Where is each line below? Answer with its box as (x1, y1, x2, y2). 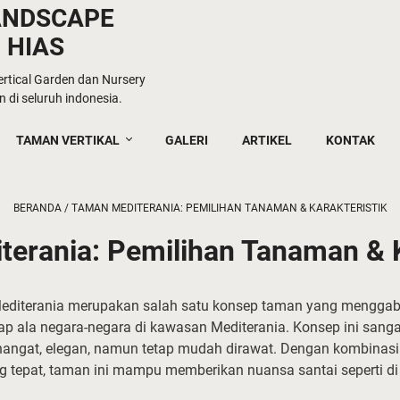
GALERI (165, 133, 208, 147)
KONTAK (326, 133, 375, 147)
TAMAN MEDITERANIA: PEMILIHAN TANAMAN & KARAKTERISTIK (71, 202, 387, 214)
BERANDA (12, 202, 62, 214)
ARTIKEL (242, 133, 292, 147)
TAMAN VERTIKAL (16, 133, 120, 147)
